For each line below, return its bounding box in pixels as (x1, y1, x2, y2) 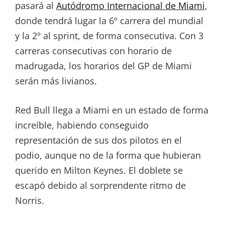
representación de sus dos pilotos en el (15, 134, 182, 146)
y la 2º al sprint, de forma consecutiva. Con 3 (15, 29, 203, 42)
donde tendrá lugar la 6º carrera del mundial (15, 14, 203, 27)
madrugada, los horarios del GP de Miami (15, 59, 192, 72)
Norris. (15, 194, 44, 206)
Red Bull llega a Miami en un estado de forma (15, 103, 208, 116)
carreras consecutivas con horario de (15, 44, 172, 57)
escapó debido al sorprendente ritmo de (15, 179, 186, 191)
